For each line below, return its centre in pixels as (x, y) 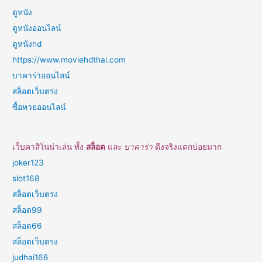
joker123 (28, 162)
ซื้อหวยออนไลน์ (39, 107)
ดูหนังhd (27, 44)
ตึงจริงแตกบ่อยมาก (187, 146)
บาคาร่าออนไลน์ (41, 75)
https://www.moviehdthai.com (69, 59)
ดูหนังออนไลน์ (37, 28)
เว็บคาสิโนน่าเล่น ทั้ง (49, 146)
